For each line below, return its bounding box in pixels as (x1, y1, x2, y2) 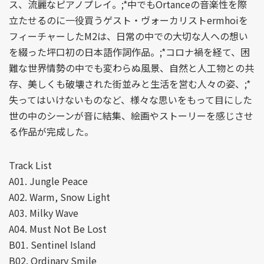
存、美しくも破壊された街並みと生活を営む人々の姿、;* (9, 76, 250, 91)
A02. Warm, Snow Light (9, 189, 110, 204)
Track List (9, 157, 52, 172)
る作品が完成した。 (9, 124, 94, 138)
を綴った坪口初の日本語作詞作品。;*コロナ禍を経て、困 (9, 44, 250, 59)
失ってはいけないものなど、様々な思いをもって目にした (9, 92, 252, 107)
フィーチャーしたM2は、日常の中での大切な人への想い (9, 28, 248, 43)
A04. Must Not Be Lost (9, 221, 107, 236)
